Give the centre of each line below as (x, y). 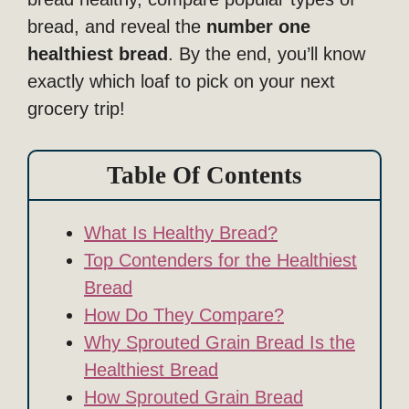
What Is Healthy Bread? (181, 232)
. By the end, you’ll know (267, 53)
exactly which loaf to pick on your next (181, 81)
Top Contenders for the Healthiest (220, 260)
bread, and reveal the (117, 26)
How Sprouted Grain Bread (194, 397)
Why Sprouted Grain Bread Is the (220, 342)
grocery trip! (76, 108)
